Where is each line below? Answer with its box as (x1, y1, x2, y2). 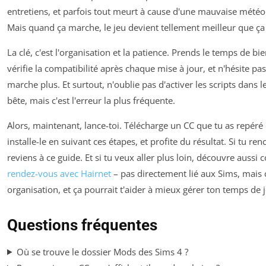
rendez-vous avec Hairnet (7, 167, 111, 179)
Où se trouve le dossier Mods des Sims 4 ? (16, 245, 188, 258)
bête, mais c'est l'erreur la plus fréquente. (7, 94, 175, 106)
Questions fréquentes (7, 216, 157, 234)
